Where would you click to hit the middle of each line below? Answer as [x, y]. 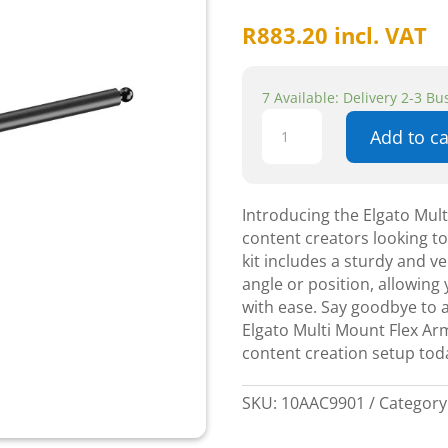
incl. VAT [380, 35]
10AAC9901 [323, 403]
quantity [293, 257]
